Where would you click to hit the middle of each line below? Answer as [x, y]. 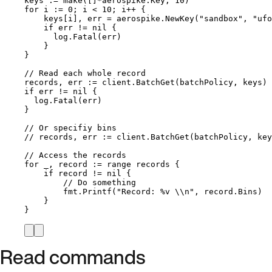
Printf [97, 191]
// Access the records [75, 155]
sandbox [221, 18]
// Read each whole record [85, 73]
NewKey [180, 18]
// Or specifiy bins [70, 127]
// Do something [100, 182]
